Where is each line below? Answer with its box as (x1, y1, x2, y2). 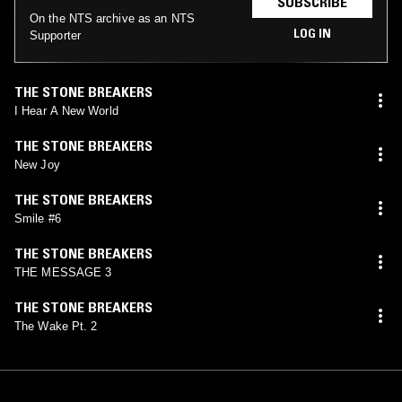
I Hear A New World (14, 103, 118, 118)
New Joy (14, 157, 60, 171)
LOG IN (293, 24, 331, 41)
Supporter (30, 28, 81, 42)
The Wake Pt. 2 (14, 319, 98, 333)
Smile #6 (14, 211, 61, 225)
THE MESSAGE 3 (14, 265, 112, 279)
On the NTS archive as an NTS (30, 11, 195, 25)
